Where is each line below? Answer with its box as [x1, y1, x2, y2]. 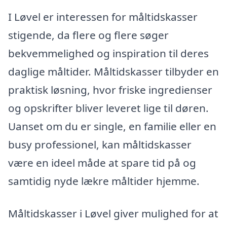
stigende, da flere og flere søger [8, 28, 169, 43]
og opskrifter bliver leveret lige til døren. [8, 101, 209, 116]
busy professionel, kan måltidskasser [8, 137, 192, 152]
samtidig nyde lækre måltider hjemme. [8, 174, 200, 188]
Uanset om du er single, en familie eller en [8, 119, 216, 134]
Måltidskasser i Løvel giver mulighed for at [8, 206, 218, 220]
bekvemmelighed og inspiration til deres [8, 46, 209, 61]
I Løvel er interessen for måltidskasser [8, 10, 198, 24]
